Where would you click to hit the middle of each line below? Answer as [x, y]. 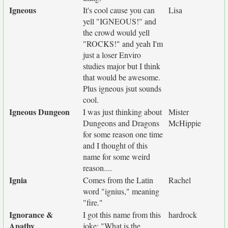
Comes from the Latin [118, 180]
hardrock [183, 215]
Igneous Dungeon [39, 112]
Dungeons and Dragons [121, 123]
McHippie [185, 123]
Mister [179, 112]
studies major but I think [122, 66]
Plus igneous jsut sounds [122, 88]
